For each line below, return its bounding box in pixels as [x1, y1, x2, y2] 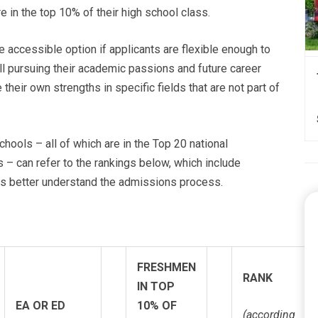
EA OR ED [16, 299, 65, 313]
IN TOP [137, 280, 175, 294]
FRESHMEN [137, 261, 196, 275]
